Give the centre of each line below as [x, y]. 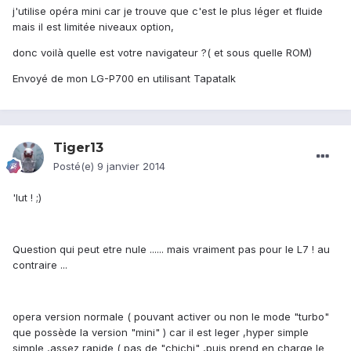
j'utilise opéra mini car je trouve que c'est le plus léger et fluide [168, 11]
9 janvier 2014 [131, 166]
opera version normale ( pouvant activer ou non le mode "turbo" [171, 317]
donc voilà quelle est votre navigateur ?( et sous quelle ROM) [162, 53]
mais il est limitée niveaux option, [93, 27]
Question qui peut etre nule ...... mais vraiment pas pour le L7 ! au [171, 250]
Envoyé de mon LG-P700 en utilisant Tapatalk [124, 79]
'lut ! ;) [27, 198]
